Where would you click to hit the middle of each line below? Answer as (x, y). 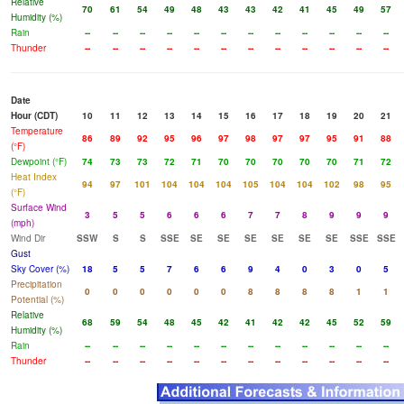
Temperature (37, 131)
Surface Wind (39, 208)
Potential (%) (37, 300)
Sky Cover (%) (40, 269)
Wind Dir (28, 239)
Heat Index (34, 177)
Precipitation (37, 285)
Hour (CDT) (34, 116)
